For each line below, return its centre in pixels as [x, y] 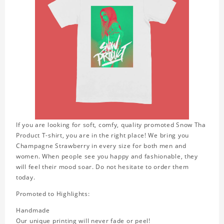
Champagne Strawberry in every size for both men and [101, 146]
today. [26, 177]
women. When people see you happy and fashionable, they [107, 156]
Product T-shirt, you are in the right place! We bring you [103, 135]
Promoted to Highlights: [53, 194]
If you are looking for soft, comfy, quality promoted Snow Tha [111, 125]
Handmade [33, 210]
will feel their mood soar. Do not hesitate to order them [102, 167]
